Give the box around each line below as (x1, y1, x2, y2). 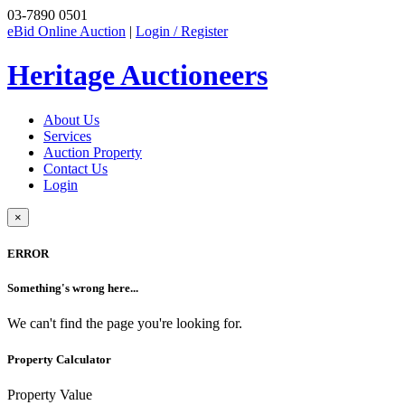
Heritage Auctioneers (7, 59, 268, 92)
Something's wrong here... (7, 281, 138, 296)
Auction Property (43, 144, 142, 160)
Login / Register (136, 24, 228, 39)
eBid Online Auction (7, 24, 126, 39)
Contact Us (43, 160, 108, 176)
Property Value (7, 386, 92, 402)
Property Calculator (7, 352, 111, 366)
